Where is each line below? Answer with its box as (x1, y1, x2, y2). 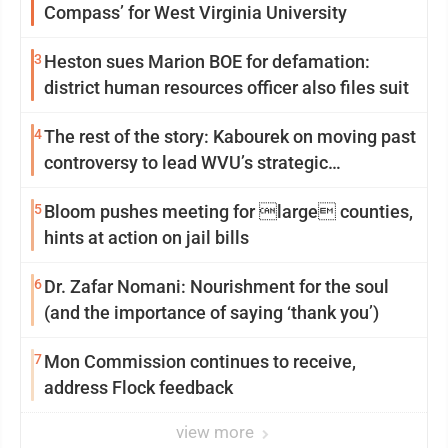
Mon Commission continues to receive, (44, 351, 356, 372)
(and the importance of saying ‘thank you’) (44, 302, 379, 323)
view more (176, 422, 258, 442)
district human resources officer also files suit (44, 77, 409, 98)
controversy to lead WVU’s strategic (44, 152, 328, 173)
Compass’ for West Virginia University (44, 2, 347, 23)
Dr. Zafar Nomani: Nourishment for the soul (44, 276, 389, 297)
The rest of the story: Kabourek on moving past (44, 126, 416, 147)
